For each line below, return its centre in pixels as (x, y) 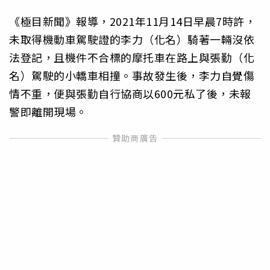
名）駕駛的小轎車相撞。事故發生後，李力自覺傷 (132, 75)
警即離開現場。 (48, 111)
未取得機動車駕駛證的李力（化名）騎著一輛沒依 (132, 39)
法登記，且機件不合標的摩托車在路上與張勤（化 (132, 57)
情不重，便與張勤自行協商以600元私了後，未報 (130, 93)
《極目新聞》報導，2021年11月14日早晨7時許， (132, 21)
